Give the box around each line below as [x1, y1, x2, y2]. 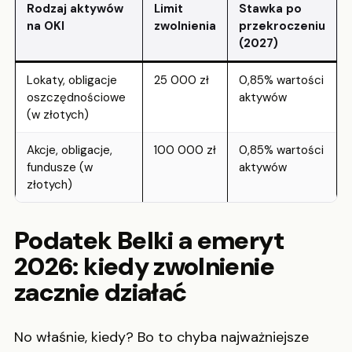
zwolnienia [154, 17, 216, 34]
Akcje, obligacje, [27, 141, 112, 158]
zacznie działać [14, 275, 187, 309]
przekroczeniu [239, 17, 325, 34]
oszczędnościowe [27, 89, 126, 105]
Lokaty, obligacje [27, 71, 117, 88]
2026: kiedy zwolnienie [14, 249, 274, 283]
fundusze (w [27, 159, 93, 175]
